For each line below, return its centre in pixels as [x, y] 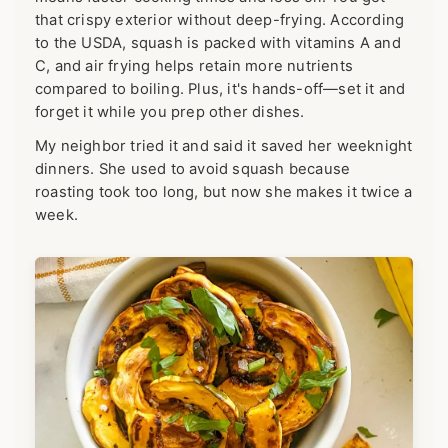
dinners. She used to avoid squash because [193, 168]
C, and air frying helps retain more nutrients [194, 65]
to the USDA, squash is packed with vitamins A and [218, 42]
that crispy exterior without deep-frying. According [220, 19]
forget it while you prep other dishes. [170, 111]
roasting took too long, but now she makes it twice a [224, 191]
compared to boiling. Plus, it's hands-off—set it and [220, 88]
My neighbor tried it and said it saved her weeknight [224, 145]
